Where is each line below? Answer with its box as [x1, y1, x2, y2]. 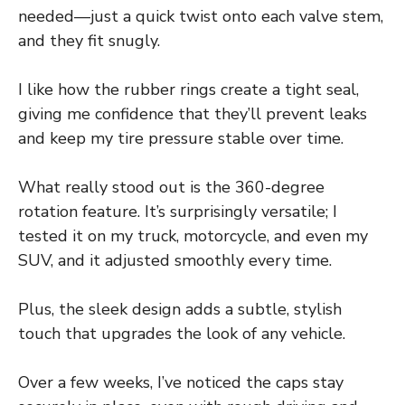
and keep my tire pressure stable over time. [18, 127, 344, 150]
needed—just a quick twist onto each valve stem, [18, 5, 383, 28]
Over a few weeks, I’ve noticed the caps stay [18, 372, 344, 394]
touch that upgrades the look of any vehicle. [18, 323, 345, 345]
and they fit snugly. [18, 30, 160, 52]
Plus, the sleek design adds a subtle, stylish [18, 298, 342, 321]
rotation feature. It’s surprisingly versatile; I [18, 201, 337, 223]
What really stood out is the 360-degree [18, 176, 325, 199]
